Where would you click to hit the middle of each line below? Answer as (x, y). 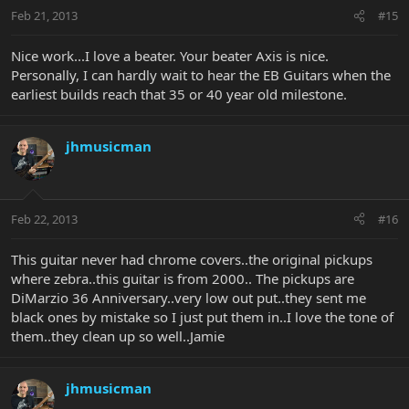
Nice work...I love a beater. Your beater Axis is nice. (170, 56)
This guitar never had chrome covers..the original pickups (192, 259)
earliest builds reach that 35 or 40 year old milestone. (179, 94)
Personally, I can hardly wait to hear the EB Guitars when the (201, 75)
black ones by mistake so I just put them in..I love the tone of (202, 316)
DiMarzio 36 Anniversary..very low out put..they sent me (189, 297)
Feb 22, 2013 (44, 219)
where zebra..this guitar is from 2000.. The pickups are (183, 278)
